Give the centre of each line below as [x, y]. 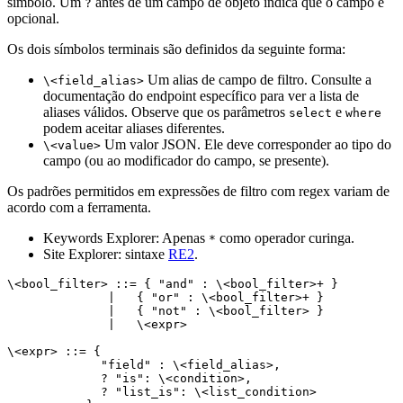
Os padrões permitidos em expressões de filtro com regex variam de [198, 191]
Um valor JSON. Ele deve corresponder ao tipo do [246, 144]
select [310, 113]
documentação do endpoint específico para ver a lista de [201, 96]
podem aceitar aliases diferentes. [134, 128]
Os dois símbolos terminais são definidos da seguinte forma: [176, 49]
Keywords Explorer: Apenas [126, 238]
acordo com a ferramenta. [79, 207]
